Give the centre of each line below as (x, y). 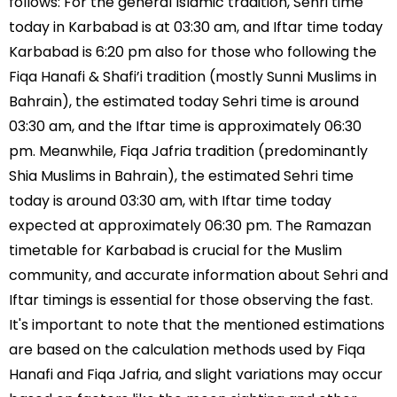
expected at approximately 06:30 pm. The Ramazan (190, 225)
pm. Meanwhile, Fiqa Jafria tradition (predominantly (188, 151)
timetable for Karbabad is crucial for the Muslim (175, 250)
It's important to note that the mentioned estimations (197, 324)
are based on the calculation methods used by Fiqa (187, 349)
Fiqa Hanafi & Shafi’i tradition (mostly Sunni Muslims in (193, 76)
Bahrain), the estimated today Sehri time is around (184, 101)
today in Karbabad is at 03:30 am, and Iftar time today (196, 27)
